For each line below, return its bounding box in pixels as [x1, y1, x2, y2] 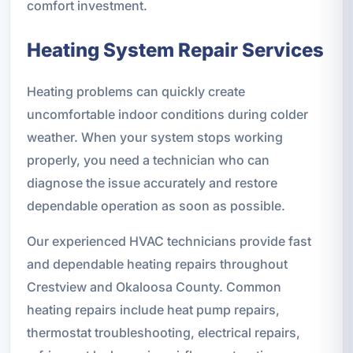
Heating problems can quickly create [26, 83, 245, 99]
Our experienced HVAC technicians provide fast [26, 232, 311, 249]
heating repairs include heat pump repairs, [26, 301, 280, 318]
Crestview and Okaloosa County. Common [26, 278, 281, 295]
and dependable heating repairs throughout [26, 255, 288, 272]
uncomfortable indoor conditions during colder [26, 106, 308, 122]
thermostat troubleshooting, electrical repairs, [26, 324, 300, 340]
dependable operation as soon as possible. [26, 197, 285, 214]
